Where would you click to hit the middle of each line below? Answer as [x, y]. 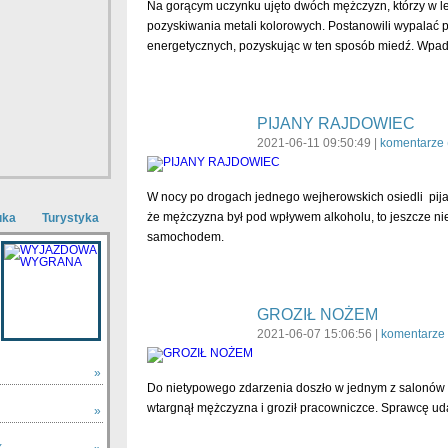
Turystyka [70, 218]
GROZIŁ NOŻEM [317, 314]
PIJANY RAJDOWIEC [335, 123]
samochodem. [185, 237]
